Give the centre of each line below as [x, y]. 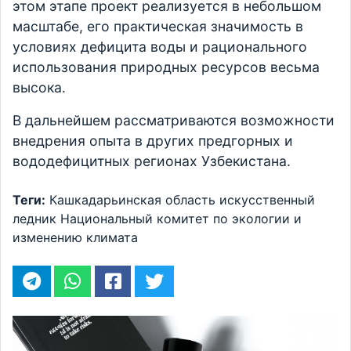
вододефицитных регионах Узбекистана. [154, 161]
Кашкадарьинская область [132, 200]
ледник [34, 219]
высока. [39, 88]
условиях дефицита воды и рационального [160, 47]
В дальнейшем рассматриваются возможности [174, 121]
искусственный [267, 200]
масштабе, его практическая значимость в [158, 27]
